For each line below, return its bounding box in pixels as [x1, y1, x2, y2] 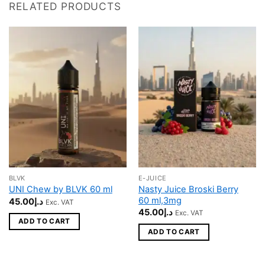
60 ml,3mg [138, 195, 182, 206]
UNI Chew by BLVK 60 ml [8, 184, 112, 195]
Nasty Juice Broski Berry [138, 183, 238, 195]
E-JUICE [138, 173, 167, 182]
